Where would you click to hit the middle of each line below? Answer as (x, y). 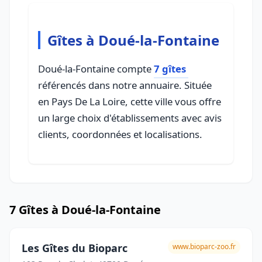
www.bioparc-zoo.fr (204, 247)
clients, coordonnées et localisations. (120, 134)
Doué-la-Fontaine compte (96, 69)
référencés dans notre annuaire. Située (125, 85)
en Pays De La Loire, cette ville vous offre (130, 101)
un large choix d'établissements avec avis (130, 118)
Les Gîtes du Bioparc (75, 248)
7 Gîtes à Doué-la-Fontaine (85, 210)
